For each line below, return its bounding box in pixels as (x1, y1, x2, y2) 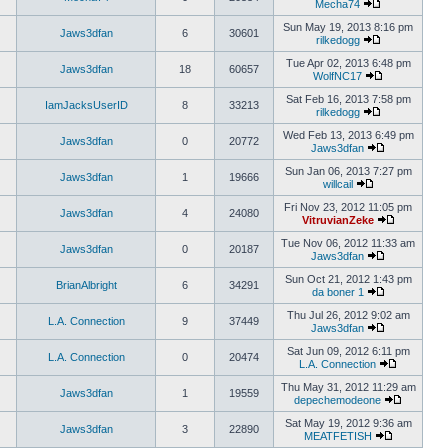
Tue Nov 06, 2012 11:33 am (281, 237, 415, 249)
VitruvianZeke (301, 214, 374, 226)
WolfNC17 (313, 70, 362, 82)
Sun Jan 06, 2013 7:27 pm (284, 165, 412, 177)
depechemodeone (294, 394, 381, 406)
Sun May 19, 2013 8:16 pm (283, 21, 413, 33)
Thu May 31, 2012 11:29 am (280, 381, 416, 393)
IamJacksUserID (44, 99, 128, 111)
